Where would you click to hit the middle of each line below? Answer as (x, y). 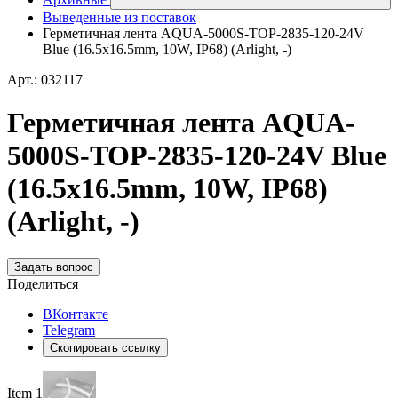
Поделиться (43, 283)
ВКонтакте (76, 314)
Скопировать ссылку (105, 347)
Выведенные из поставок (119, 17)
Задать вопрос (54, 267)
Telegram (69, 330)
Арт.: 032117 (45, 80)
